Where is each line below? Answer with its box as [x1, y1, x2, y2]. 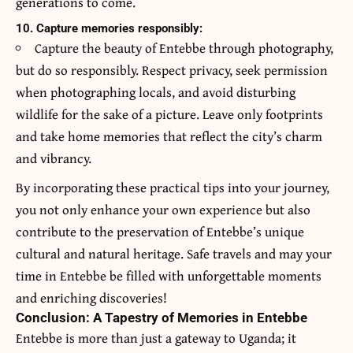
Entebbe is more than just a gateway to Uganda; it [16, 328, 296, 348]
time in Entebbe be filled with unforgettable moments [16, 266, 321, 286]
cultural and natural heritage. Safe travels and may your [16, 243, 332, 264]
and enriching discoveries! [16, 288, 167, 308]
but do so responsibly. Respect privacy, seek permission [16, 60, 328, 80]
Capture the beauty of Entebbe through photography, [35, 38, 333, 58]
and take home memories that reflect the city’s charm [16, 126, 322, 147]
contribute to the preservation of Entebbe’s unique [16, 221, 304, 242]
